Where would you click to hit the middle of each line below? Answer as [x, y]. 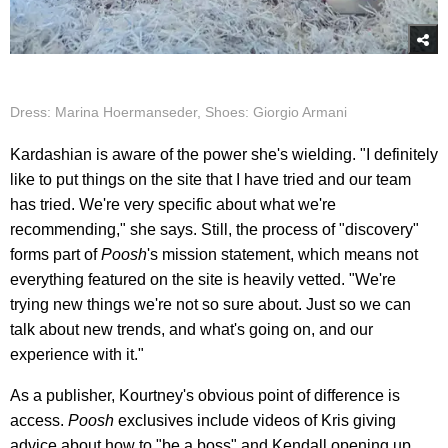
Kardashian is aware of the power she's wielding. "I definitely [224, 154]
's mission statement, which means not [282, 254]
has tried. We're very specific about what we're [173, 204]
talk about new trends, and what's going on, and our [191, 329]
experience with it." [77, 354]
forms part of [55, 254]
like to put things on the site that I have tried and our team [210, 179]
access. [39, 420]
